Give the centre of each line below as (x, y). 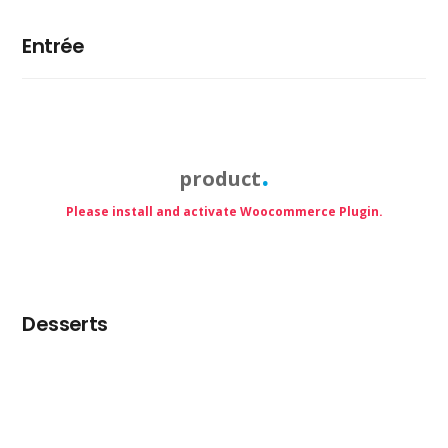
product (220, 178)
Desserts (65, 323)
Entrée (53, 45)
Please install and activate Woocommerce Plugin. (224, 211)
